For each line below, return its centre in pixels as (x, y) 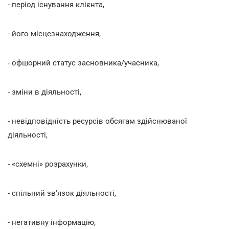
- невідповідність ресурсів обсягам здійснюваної (97, 121)
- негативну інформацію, (52, 222)
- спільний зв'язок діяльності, (62, 193)
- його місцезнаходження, (54, 33)
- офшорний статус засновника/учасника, (83, 63)
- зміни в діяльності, (44, 92)
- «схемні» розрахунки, (48, 164)
